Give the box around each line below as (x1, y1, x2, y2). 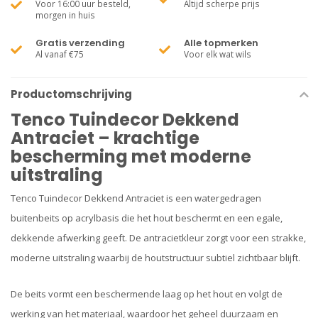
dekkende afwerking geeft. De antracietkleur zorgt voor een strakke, (11, 231, 306, 244)
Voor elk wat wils (184, 48, 251, 60)
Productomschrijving (11, 87, 132, 102)
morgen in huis (35, 9, 95, 21)
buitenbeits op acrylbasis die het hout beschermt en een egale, (11, 212, 283, 224)
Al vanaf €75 (35, 48, 84, 60)
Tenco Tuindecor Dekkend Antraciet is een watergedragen (11, 192, 261, 204)
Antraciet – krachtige (11, 126, 199, 150)
